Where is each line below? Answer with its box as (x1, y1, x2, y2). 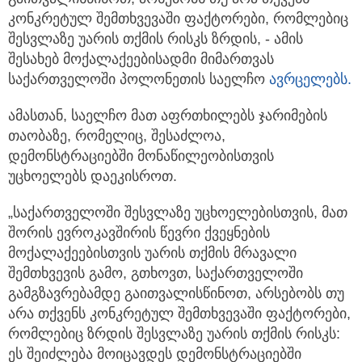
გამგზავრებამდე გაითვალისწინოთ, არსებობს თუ (8, 297, 344, 314)
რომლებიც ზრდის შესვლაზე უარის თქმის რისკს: (8, 337, 340, 354)
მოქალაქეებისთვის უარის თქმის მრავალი (8, 256, 297, 273)
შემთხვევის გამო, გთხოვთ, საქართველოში (8, 276, 303, 293)
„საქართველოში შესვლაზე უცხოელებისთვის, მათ (8, 216, 347, 233)
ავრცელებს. (269, 82, 351, 99)
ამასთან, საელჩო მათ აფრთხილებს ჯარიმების (8, 119, 327, 136)
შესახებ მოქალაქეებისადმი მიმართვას (8, 62, 274, 79)
